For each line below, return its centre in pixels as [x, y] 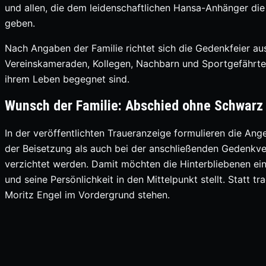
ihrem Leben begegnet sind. [67, 79]
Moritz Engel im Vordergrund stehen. [87, 194]
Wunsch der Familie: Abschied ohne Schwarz [134, 105]
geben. [20, 23]
